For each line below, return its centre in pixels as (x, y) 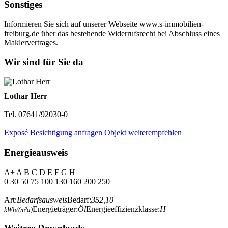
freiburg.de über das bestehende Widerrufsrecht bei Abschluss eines (112, 33)
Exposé (16, 133)
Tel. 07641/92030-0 (36, 115)
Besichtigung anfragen (66, 133)
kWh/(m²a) (18, 209)
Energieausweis (36, 152)
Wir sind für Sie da (44, 62)
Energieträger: (55, 209)
